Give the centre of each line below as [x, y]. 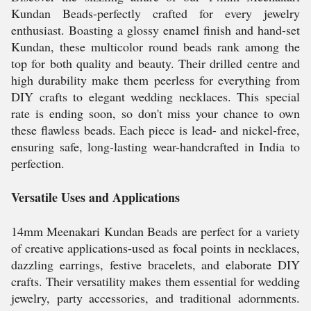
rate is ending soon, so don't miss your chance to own [155, 113]
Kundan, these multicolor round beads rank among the [155, 47]
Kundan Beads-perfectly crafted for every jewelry [155, 13]
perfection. [38, 163]
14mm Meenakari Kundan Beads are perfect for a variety [155, 231]
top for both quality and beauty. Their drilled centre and [155, 63]
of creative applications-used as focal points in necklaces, [155, 248]
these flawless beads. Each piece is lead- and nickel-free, [155, 130]
